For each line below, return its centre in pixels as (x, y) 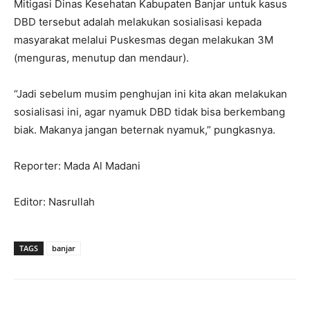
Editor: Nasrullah (54, 202)
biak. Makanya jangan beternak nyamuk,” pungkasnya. (145, 130)
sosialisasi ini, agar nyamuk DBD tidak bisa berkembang (149, 112)
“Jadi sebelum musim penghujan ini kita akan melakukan (151, 94)
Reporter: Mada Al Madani (77, 166)
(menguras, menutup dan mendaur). (101, 58)
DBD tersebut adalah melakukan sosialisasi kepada (138, 22)
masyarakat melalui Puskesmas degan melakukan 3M (144, 40)
